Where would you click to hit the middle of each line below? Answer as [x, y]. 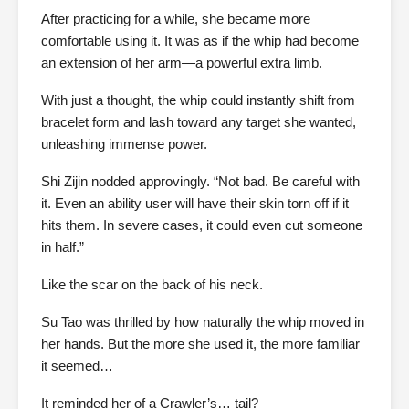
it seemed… [77, 366]
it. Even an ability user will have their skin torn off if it [195, 204]
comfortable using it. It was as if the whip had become [200, 41]
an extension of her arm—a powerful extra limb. [182, 63]
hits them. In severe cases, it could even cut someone [202, 225]
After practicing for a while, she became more [176, 19]
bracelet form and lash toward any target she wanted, [199, 122]
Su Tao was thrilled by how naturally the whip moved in [203, 322]
